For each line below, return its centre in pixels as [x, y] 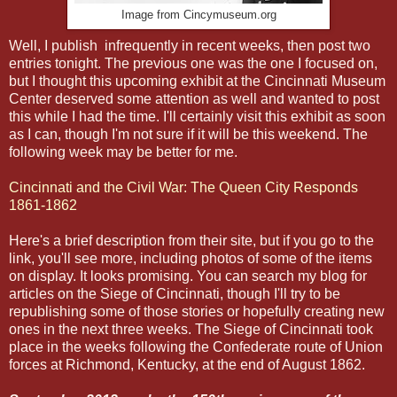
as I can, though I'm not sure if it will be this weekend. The [188, 135]
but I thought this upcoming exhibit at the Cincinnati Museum [197, 82]
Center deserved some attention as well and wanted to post [194, 99]
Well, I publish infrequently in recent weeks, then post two [190, 46]
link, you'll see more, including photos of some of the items [191, 259]
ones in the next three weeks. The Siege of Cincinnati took [191, 330]
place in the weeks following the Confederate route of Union [196, 347]
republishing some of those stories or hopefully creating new [197, 312]
